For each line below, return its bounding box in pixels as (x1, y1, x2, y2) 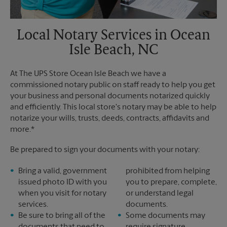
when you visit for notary (18, 190, 106, 198)
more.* (10, 126, 34, 134)
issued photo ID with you (18, 178, 107, 186)
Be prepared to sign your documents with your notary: (10, 146, 200, 154)
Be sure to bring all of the (18, 212, 105, 220)
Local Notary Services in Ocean (17, 29, 210, 43)
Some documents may (126, 212, 205, 220)
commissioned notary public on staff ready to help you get (10, 81, 215, 89)
